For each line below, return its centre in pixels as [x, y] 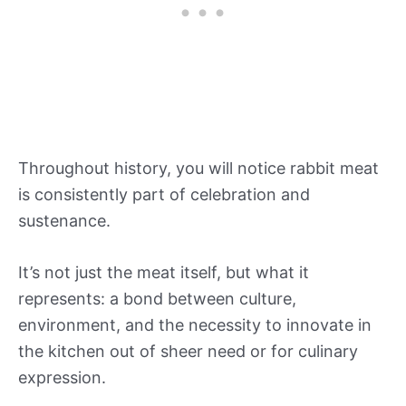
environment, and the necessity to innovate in [195, 325]
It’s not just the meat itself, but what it [164, 273]
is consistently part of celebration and [164, 194]
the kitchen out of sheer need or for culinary [188, 352]
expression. [62, 378]
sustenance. [64, 220]
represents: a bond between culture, [157, 299]
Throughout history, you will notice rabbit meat [198, 168]
